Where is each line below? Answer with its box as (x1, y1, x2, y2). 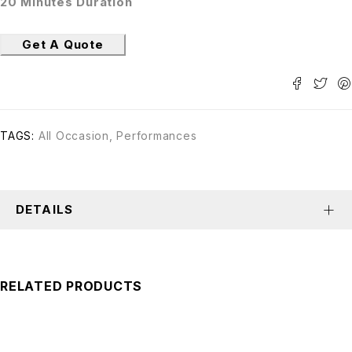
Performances (116, 129, 197, 142)
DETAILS (16, 202, 73, 217)
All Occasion (38, 129, 109, 142)
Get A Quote (22, 37, 104, 52)
